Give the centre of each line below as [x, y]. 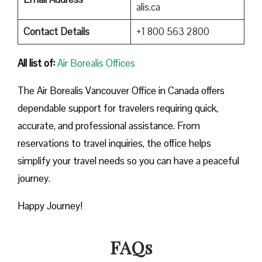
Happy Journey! [50, 206]
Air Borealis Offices [96, 63]
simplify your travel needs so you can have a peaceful [128, 161]
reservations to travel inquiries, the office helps [114, 143]
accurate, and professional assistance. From [109, 125]
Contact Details [56, 31]
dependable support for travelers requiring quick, [118, 108]
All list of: [36, 63]
